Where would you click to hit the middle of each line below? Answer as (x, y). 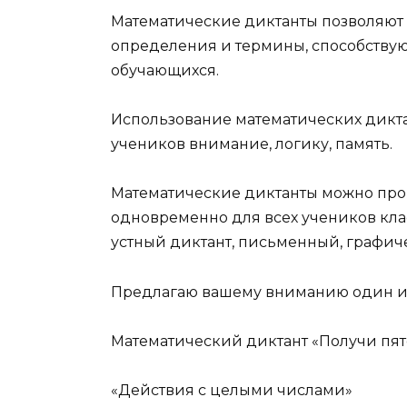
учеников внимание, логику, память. (252, 144)
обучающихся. (165, 70)
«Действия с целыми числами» (232, 390)
